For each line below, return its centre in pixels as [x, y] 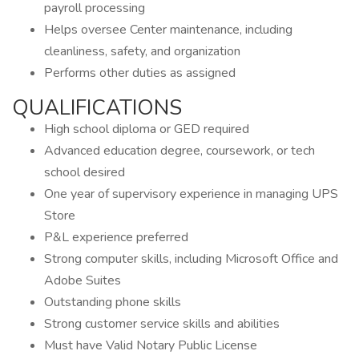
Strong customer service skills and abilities [162, 324]
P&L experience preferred [116, 237]
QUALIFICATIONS [97, 108]
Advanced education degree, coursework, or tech [179, 151]
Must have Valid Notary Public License [151, 345]
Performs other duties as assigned [140, 73]
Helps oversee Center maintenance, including [168, 30]
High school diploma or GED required [147, 129]
